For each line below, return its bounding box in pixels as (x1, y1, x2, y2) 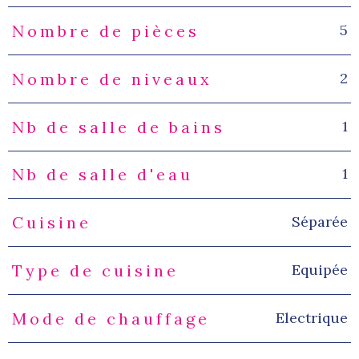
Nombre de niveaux (11, 68, 212, 89)
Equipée (291, 260, 348, 279)
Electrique (275, 308, 348, 327)
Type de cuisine (11, 260, 179, 280)
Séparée (291, 212, 348, 231)
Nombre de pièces (11, 21, 200, 42)
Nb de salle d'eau (11, 164, 193, 185)
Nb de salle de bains (11, 116, 225, 137)
